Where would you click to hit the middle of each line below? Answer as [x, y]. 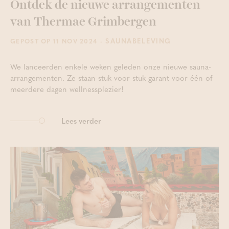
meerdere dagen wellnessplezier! [67, 89]
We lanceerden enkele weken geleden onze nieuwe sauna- [111, 66]
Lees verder [81, 121]
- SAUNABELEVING [134, 41]
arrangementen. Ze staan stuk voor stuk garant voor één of [111, 78]
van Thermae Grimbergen [83, 22]
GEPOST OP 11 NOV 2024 [54, 41]
